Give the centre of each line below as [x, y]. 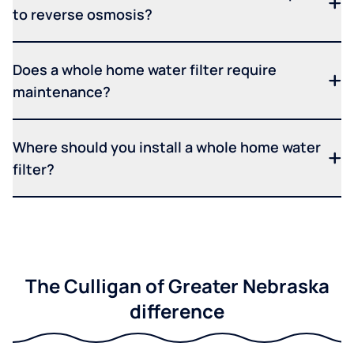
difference [177, 311]
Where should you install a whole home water [167, 147]
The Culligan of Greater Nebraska [177, 285]
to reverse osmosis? [83, 14]
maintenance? [62, 91]
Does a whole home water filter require [145, 69]
